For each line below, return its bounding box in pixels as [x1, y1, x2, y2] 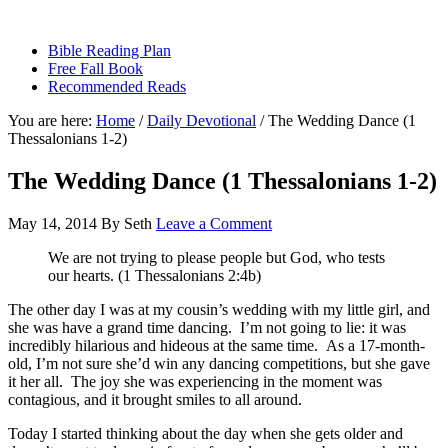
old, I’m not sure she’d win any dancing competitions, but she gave [8, 354, 430, 372]
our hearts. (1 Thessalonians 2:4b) [48, 266, 261, 284]
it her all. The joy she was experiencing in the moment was [8, 372, 382, 390]
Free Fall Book [48, 60, 143, 77]
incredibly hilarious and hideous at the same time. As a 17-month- [8, 336, 425, 354]
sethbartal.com [8, 8, 99, 25]
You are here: [8, 112, 96, 129]
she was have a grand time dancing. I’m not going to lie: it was [8, 318, 406, 336]
